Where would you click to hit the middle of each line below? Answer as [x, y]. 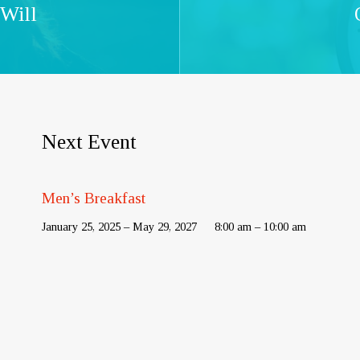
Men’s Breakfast [94, 198]
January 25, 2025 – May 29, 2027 [120, 227]
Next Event [90, 142]
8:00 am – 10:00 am [261, 227]
